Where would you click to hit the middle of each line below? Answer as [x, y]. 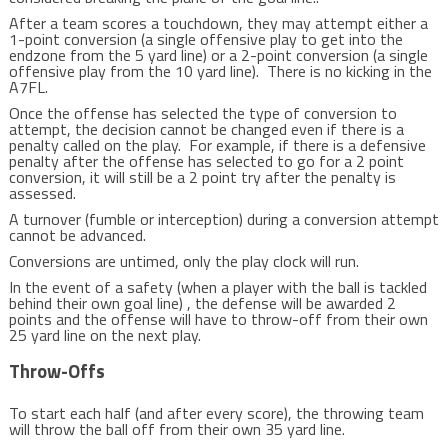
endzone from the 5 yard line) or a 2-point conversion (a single [218, 55]
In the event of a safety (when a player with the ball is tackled [217, 287]
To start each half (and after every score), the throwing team [216, 413]
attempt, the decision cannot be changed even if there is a [206, 129]
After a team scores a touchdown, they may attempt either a [218, 23]
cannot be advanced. [77, 235]
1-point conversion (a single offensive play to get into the [205, 39]
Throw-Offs [56, 371]
